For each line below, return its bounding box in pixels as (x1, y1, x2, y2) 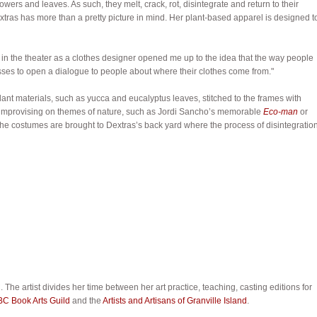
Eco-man (263, 106, 298, 117)
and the (69, 295, 103, 306)
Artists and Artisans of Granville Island (102, 295, 247, 306)
